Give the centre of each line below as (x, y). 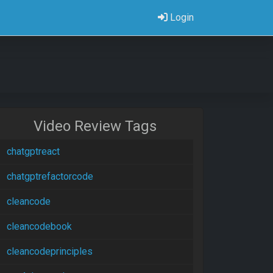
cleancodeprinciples (50, 251)
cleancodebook (39, 226)
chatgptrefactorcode (50, 176)
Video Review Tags (95, 126)
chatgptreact (33, 151)
